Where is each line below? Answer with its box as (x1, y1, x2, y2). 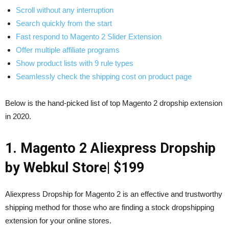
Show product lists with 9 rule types (16, 58, 133, 67)
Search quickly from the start (16, 18, 112, 28)
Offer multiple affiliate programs (16, 45, 120, 54)
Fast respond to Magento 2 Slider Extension (16, 32, 162, 41)
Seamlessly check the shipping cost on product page (16, 72, 192, 81)
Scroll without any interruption (16, 5, 113, 14)
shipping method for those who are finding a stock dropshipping (5, 202, 214, 212)
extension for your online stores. (5, 216, 111, 225)
